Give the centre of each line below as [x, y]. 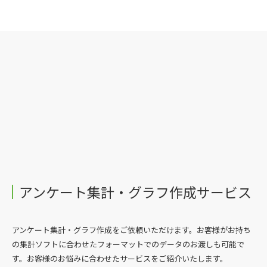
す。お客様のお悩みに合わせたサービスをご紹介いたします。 [120, 258]
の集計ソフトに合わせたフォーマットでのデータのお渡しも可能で [128, 244]
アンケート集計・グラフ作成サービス [135, 192]
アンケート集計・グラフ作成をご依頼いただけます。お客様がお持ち [131, 229]
